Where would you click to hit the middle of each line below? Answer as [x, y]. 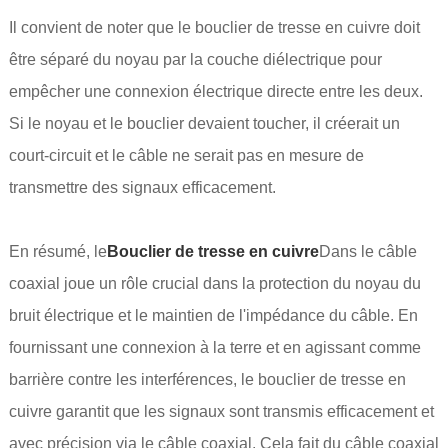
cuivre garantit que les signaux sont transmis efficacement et [221, 412]
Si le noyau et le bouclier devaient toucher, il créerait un [204, 124]
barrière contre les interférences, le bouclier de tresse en [207, 380]
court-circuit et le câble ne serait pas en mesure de [186, 156]
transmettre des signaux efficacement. [142, 188]
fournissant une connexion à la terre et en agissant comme [214, 348]
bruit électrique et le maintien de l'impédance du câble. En [213, 316]
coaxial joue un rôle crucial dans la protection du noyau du [214, 284]
